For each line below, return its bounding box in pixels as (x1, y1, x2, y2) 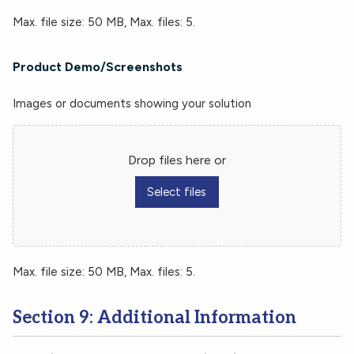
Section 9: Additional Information (13, 307, 296, 329)
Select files (147, 185, 207, 200)
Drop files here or (127, 152, 226, 168)
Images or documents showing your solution (13, 96, 251, 111)
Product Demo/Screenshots (13, 58, 183, 74)
